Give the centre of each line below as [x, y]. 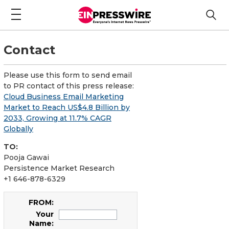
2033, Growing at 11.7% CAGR [58, 118]
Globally [18, 129]
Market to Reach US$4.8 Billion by [67, 107]
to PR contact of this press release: [69, 86]
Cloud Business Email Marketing [64, 96]
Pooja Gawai [26, 157]
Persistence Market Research [59, 168]
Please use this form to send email [68, 75]
